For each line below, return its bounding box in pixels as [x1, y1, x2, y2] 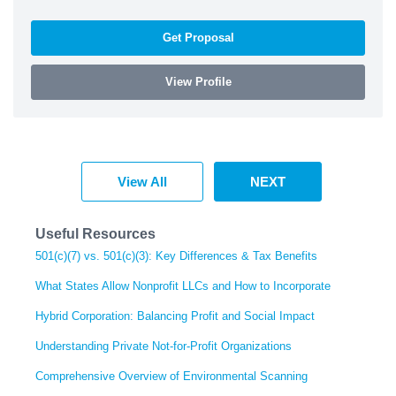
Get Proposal [162, 30, 234, 44]
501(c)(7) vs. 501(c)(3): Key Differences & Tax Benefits [35, 248, 317, 263]
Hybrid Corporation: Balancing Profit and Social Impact [35, 308, 315, 323]
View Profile [164, 74, 232, 88]
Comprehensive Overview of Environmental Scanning [35, 369, 308, 383]
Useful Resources [35, 225, 156, 241]
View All [118, 173, 167, 189]
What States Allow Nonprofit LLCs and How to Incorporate [35, 278, 331, 293]
